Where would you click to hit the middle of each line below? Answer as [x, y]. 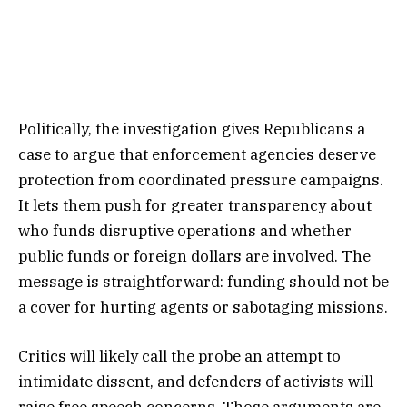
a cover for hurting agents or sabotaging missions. [203, 308]
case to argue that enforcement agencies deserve [197, 155]
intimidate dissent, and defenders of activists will [196, 382]
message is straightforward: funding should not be [203, 282]
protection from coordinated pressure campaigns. [201, 180]
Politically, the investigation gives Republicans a [192, 129]
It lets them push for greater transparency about [195, 206]
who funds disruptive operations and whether [185, 231]
